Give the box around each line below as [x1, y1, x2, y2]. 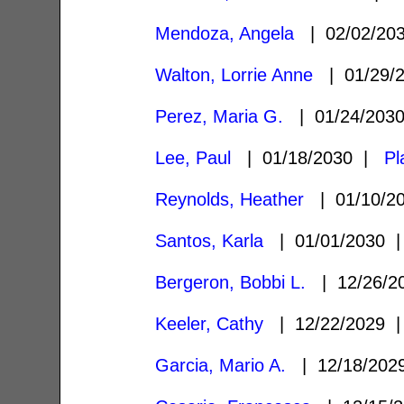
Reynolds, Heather [155, 188, 305, 209]
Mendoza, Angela [155, 23, 295, 43]
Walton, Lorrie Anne [155, 64, 314, 85]
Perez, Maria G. [155, 106, 284, 126]
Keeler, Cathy [155, 313, 264, 334]
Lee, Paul [155, 147, 232, 168]
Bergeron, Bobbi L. [155, 271, 307, 292]
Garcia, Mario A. [155, 354, 287, 375]
